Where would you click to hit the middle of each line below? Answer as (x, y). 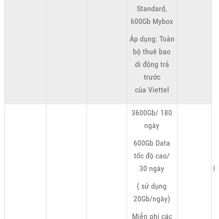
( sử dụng (152, 186)
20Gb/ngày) (152, 199)
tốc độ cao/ (152, 156)
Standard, (152, 9)
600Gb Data (152, 143)
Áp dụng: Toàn (152, 39)
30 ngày (152, 169)
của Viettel (152, 90)
